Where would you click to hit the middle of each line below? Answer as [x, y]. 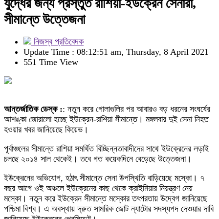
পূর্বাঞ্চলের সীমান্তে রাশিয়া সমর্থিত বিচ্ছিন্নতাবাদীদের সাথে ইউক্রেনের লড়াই [106, 149]
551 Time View [51, 62]
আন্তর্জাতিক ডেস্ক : [33, 109]
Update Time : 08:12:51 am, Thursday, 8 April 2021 [116, 52]
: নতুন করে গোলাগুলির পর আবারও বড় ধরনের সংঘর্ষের [136, 109]
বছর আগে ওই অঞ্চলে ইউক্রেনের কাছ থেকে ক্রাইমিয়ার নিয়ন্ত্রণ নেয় [98, 188]
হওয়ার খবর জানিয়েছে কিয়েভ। [46, 130]
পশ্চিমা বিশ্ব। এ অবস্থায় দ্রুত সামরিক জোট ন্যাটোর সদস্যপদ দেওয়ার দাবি [109, 209]
